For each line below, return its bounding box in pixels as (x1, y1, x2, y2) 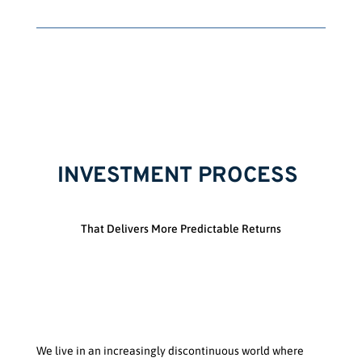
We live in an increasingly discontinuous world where (36, 344, 304, 358)
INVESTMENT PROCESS (57, 162, 305, 191)
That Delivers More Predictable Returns (80, 222, 281, 236)
